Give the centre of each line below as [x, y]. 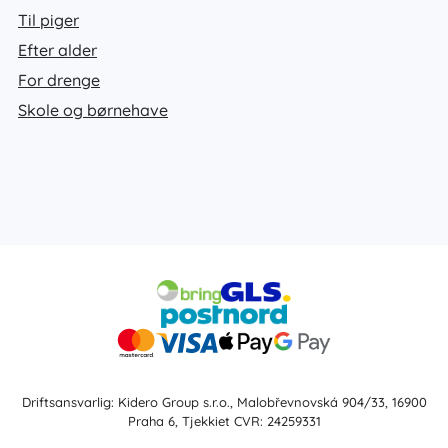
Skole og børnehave [93, 109]
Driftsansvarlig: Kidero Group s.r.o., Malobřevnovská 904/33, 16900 [224, 401]
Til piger [48, 19]
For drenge [59, 79]
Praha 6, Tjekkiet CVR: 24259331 [224, 420]
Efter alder [57, 49]
